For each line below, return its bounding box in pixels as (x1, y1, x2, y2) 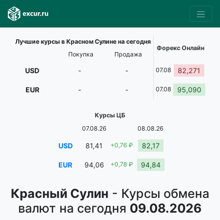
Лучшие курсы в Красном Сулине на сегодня (15, 38, 151, 45)
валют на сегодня (18, 201, 126, 216)
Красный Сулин (11, 186, 109, 201)
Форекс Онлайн (156, 44, 204, 52)
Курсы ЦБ (95, 111, 125, 119)
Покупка (68, 51, 93, 58)
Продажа (114, 51, 142, 58)
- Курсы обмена (109, 186, 209, 201)
